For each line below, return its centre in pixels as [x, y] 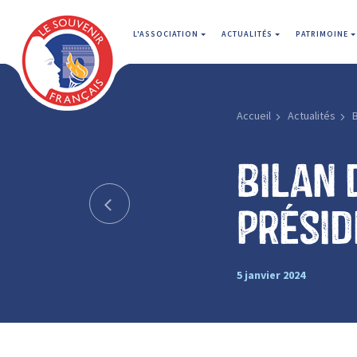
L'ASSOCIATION [167, 34]
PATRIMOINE [323, 34]
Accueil [253, 116]
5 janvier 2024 [271, 275]
